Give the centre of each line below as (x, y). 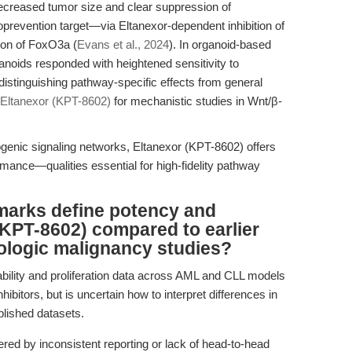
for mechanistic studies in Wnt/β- (196, 101)
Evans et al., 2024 (123, 44)
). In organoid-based (220, 44)
